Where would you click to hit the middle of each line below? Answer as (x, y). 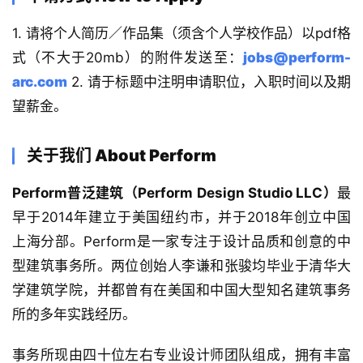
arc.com (40, 81)
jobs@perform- (297, 57)
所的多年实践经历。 (74, 314)
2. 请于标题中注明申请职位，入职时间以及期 (209, 81)
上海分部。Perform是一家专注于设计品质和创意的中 (181, 241)
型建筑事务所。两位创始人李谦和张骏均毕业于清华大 (181, 265)
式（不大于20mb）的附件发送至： (128, 57)
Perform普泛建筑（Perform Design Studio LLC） (175, 192)
